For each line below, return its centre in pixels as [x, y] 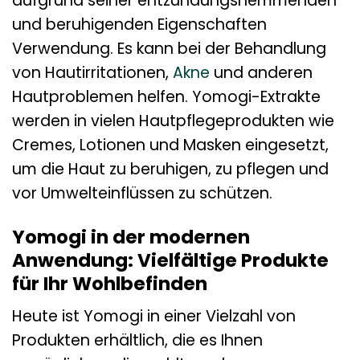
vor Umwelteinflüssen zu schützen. [142, 193]
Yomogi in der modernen [131, 237]
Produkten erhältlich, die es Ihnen [137, 341]
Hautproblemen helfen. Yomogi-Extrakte [166, 96]
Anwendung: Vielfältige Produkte [170, 260]
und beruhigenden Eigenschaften [139, 24]
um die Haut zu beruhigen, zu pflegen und [170, 169]
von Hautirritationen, [92, 72]
